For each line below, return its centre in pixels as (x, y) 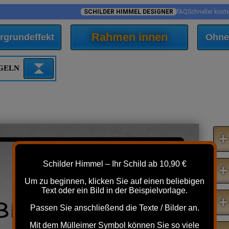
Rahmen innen (129, 37)
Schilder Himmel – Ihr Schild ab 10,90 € (114, 164)
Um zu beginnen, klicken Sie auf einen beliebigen (114, 181)
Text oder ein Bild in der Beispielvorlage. (114, 190)
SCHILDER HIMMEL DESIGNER (129, 12)
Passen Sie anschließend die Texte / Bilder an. (114, 208)
